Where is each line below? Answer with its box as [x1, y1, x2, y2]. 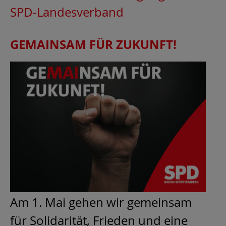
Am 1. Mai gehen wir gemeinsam [10, 194, 192, 210]
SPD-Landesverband [10, 4, 124, 21]
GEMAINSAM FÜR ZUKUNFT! [10, 36, 177, 53]
